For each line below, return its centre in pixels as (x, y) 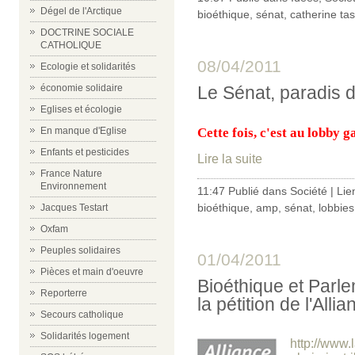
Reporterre (64, 293)
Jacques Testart (74, 208)
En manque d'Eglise (84, 131)
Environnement (73, 186)
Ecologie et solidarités (88, 67)
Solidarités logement (85, 336)
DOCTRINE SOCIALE (87, 32)
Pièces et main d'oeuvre (92, 272)
